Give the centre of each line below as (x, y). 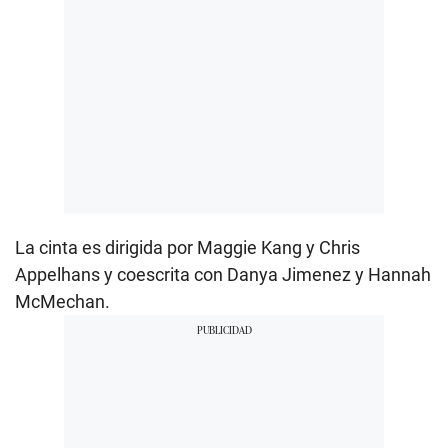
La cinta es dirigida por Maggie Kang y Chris (187, 247)
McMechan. (62, 301)
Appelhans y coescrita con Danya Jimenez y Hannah (223, 274)
